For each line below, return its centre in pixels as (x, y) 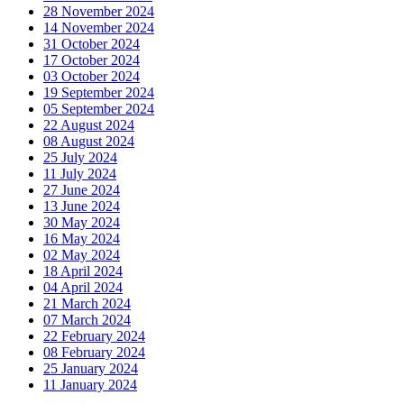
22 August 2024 (89, 124)
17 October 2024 (92, 60)
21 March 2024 (87, 303)
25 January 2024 (91, 368)
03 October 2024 (92, 76)
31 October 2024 (92, 43)
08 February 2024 (94, 352)
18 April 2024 (83, 271)
